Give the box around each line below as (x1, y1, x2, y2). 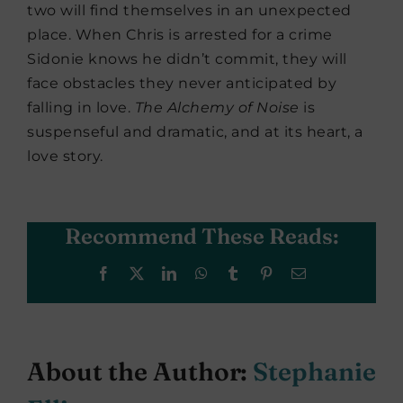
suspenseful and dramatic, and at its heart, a (27, 122, 363, 140)
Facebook (110, 264, 170, 280)
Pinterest (273, 264, 326, 280)
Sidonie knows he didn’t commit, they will (27, 49, 347, 67)
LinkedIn (175, 264, 232, 280)
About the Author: (27, 355, 253, 387)
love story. (27, 147, 103, 165)
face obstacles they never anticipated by (27, 74, 336, 92)
